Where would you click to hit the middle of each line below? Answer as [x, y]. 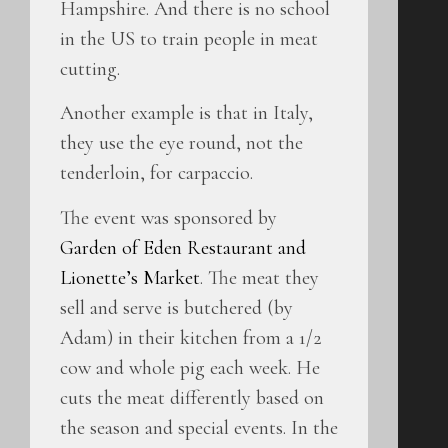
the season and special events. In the [199, 427]
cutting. [90, 68]
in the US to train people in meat [189, 38]
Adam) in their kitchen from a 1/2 [191, 337]
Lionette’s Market [130, 277]
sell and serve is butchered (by [176, 307]
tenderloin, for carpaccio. [156, 173]
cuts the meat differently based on [192, 397]
